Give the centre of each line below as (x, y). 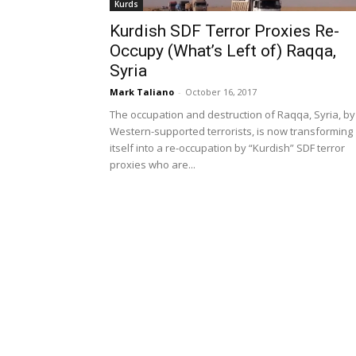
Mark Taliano (142, 92)
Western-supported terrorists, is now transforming (231, 131)
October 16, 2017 (221, 92)
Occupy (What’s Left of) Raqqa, (223, 51)
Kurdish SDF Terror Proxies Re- (224, 31)
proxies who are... (153, 164)
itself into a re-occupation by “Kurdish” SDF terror (227, 148)
